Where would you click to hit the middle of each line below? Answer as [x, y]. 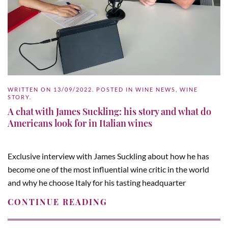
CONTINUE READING [58, 202]
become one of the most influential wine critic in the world [108, 169]
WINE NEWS [155, 90]
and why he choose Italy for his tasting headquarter [97, 183]
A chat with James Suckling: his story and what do [109, 112]
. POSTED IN [114, 90]
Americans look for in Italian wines [80, 123]
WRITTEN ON [31, 90]
